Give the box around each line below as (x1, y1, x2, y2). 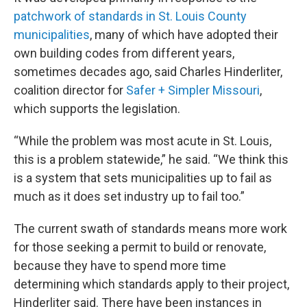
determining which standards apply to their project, (14, 277, 289, 291)
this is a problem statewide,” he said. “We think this (14, 152, 288, 167)
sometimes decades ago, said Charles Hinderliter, (14, 64, 282, 79)
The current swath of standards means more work (14, 221, 287, 236)
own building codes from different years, (14, 46, 234, 60)
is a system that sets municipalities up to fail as (14, 171, 272, 185)
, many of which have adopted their (90, 27, 278, 42)
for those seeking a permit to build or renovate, (14, 240, 266, 254)
